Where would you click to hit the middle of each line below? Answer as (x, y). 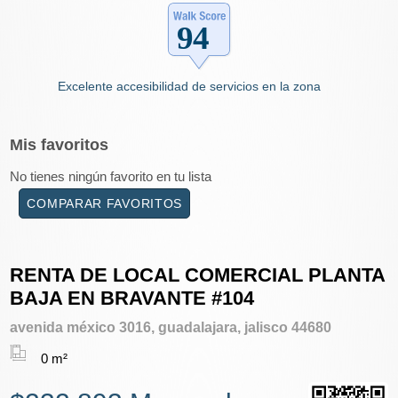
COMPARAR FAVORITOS (105, 204)
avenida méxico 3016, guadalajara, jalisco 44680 (171, 327)
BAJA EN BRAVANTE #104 (132, 298)
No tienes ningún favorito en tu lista (111, 176)
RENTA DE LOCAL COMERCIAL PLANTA (198, 275)
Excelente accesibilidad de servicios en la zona (190, 86)
